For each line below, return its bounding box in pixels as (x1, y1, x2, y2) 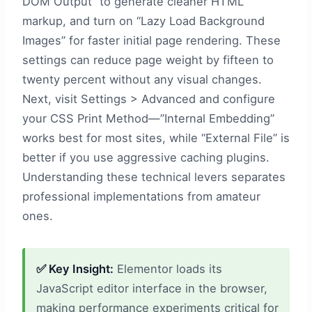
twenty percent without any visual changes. (22, 72, 262, 86)
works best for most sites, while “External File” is (22, 130, 290, 145)
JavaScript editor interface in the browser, (36, 281, 267, 295)
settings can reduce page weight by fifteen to (22, 52, 274, 67)
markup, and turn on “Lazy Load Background (22, 13, 265, 28)
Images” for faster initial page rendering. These (22, 33, 281, 47)
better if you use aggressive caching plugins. (22, 150, 270, 164)
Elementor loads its (114, 261, 222, 276)
